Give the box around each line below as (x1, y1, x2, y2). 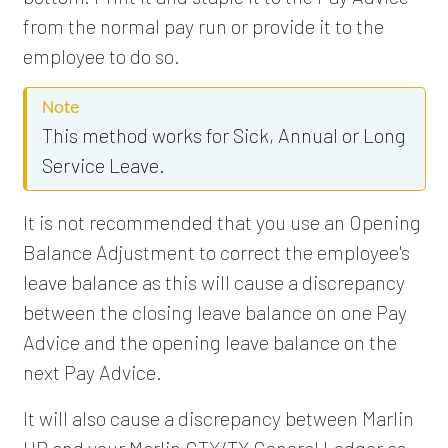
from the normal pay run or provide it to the (22, 13, 384, 38)
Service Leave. (41, 152, 165, 177)
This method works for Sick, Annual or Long (41, 122, 406, 147)
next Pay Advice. (22, 359, 162, 384)
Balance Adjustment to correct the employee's (22, 239, 410, 264)
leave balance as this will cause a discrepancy (22, 269, 405, 294)
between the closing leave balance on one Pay (22, 299, 407, 324)
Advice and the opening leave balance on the (22, 329, 397, 354)
